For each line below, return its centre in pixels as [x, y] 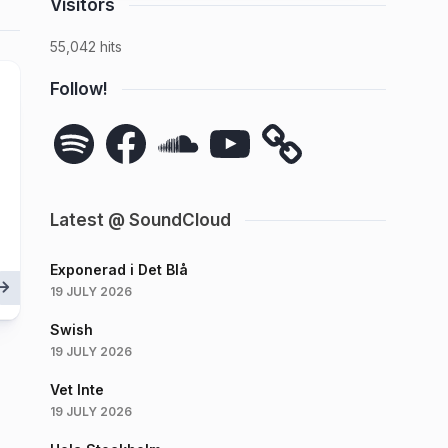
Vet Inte [77, 389]
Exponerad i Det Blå [119, 269]
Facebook [136, 125]
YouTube [236, 125]
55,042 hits [86, 46]
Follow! [79, 89]
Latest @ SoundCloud [140, 220]
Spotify [74, 125]
